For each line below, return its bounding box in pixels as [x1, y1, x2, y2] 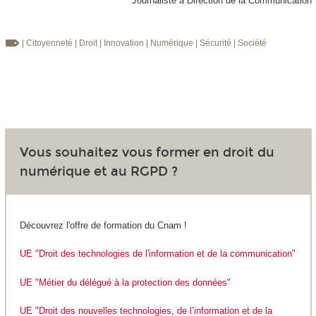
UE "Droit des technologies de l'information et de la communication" [19, 248, 296, 260]
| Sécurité [195, 38, 233, 49]
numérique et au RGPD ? [19, 163, 178, 179]
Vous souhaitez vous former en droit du [19, 144, 274, 160]
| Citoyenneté [21, 38, 75, 49]
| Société [233, 38, 267, 49]
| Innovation [99, 38, 146, 49]
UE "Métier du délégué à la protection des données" [19, 276, 231, 288]
